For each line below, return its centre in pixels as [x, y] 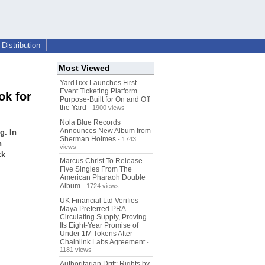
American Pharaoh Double [103, 178]
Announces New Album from [105, 131]
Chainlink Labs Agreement [102, 242]
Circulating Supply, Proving [103, 217]
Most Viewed [84, 68]
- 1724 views [100, 186]
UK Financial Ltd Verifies [99, 201]
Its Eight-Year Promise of [99, 226]
